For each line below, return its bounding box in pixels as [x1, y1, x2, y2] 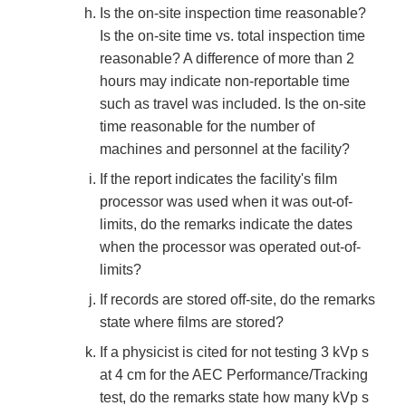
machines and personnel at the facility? [100, 141, 350, 158]
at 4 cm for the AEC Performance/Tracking [100, 367, 368, 383]
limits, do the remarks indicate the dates [100, 217, 353, 233]
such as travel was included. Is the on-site [100, 96, 366, 112]
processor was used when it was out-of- [100, 194, 353, 210]
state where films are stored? [100, 314, 284, 331]
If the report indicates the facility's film [100, 171, 337, 188]
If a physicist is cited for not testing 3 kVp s [100, 344, 369, 361]
